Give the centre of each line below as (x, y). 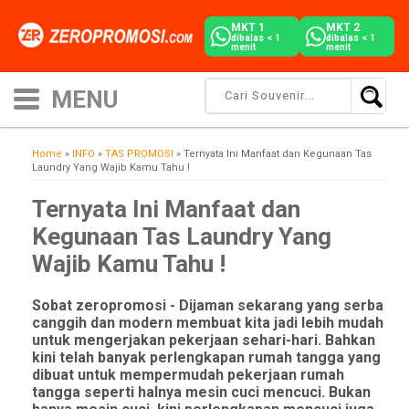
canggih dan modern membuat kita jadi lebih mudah (208, 323)
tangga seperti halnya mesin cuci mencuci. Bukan (201, 392)
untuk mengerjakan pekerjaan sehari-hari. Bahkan (204, 340)
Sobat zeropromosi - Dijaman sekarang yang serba (208, 305)
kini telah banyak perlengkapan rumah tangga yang (206, 357)
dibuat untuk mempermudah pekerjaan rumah (188, 375)
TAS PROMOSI (139, 154)
